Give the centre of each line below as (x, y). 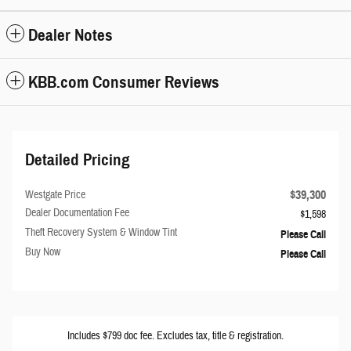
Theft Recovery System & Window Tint (101, 233)
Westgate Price (55, 195)
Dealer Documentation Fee (77, 213)
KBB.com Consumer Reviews (124, 82)
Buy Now (43, 252)
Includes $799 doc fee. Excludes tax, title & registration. (175, 336)
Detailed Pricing (78, 160)
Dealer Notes (71, 35)
